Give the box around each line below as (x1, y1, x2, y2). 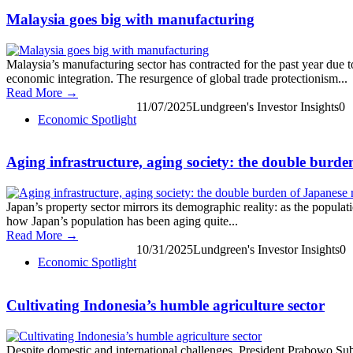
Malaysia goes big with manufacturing (6, 10, 255, 28)
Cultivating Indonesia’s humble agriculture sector (6, 296, 325, 314)
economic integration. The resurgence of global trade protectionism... (6, 71, 347, 85)
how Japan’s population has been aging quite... (6, 214, 238, 229)
